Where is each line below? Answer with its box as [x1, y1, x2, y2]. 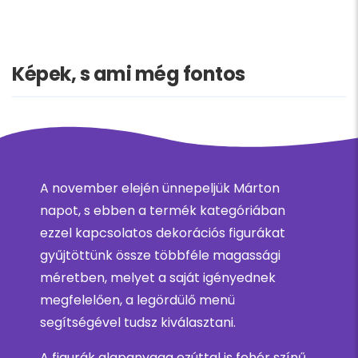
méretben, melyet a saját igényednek [40, 268, 276, 288]
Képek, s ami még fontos [12, 61, 245, 88]
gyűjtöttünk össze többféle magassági [40, 246, 280, 265]
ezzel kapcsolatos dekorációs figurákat [40, 224, 285, 243]
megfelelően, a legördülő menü [40, 291, 235, 310]
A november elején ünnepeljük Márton [40, 179, 280, 198]
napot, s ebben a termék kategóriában [40, 201, 285, 221]
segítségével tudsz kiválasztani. [40, 313, 236, 332]
